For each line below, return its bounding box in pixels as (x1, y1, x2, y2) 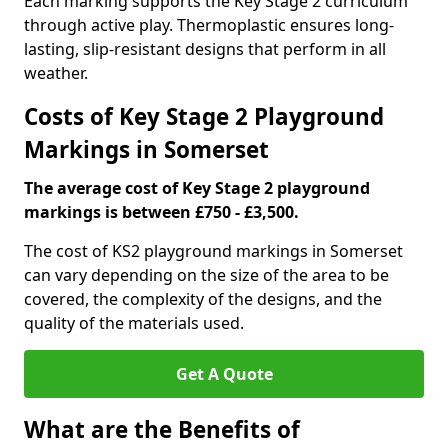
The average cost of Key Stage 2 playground (24, 177, 370, 199)
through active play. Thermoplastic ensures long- (24, 14, 394, 36)
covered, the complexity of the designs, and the (24, 288, 382, 310)
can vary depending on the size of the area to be (24, 264, 389, 286)
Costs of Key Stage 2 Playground (24, 101, 384, 132)
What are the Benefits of (24, 414, 300, 445)
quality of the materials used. (24, 312, 244, 334)
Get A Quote (175, 363, 273, 385)
